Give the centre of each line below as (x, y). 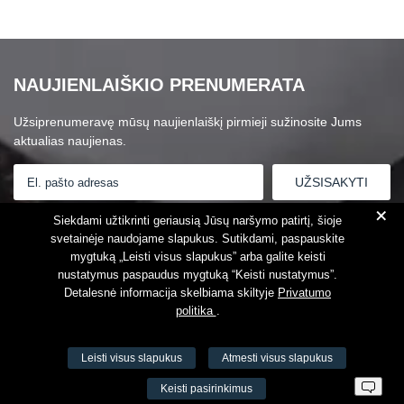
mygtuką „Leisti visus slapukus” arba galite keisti (197, 257)
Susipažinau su (84, 218)
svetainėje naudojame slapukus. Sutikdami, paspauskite (197, 239)
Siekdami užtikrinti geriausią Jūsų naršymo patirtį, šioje (197, 220)
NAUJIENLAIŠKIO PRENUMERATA (159, 85)
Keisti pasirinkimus (207, 389)
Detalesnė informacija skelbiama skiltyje (171, 293)
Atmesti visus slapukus (277, 358)
